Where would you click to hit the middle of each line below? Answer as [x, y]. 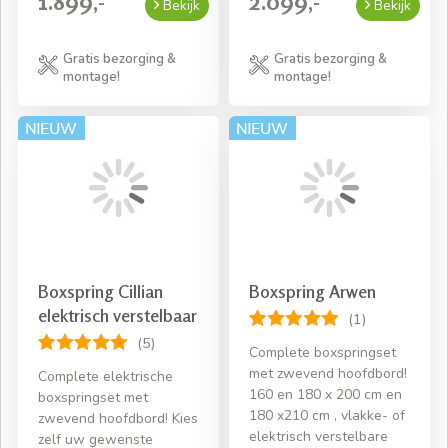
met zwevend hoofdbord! [328, 374]
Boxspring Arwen [312, 291]
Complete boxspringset [322, 353]
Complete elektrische [105, 377]
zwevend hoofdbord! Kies [118, 419]
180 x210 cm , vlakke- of [327, 416]
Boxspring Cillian [100, 291]
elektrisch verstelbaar [117, 315]
